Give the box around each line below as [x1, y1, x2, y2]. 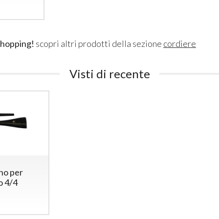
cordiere [163, 38, 196, 49]
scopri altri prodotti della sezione [34, 38, 163, 49]
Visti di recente [69, 66, 150, 81]
